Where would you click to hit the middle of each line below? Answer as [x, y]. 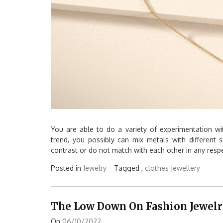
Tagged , [129, 168]
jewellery [186, 168]
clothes [157, 168]
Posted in [67, 168]
